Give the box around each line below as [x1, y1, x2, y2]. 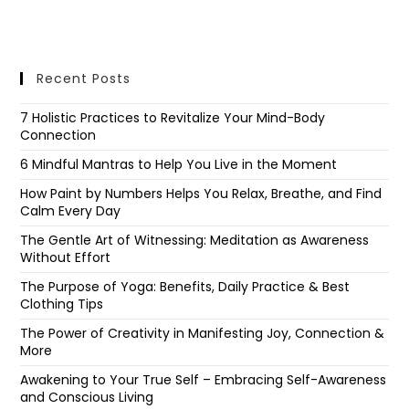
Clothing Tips [20, 294, 104, 313]
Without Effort [20, 247, 111, 267]
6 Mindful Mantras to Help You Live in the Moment [20, 154, 338, 173]
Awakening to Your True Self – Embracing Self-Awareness [20, 370, 387, 389]
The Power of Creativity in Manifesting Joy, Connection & [20, 323, 385, 342]
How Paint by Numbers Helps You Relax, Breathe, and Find [20, 184, 383, 203]
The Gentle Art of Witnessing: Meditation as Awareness [20, 230, 370, 249]
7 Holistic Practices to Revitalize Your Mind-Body [20, 108, 326, 127]
